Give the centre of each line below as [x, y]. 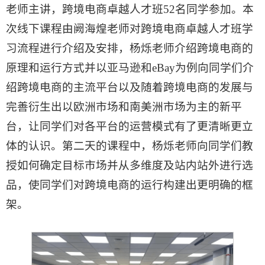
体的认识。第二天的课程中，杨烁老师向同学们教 [130, 146]
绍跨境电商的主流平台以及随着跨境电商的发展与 [130, 87]
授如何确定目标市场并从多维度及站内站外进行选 [130, 165]
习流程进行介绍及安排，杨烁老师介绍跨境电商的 [130, 48]
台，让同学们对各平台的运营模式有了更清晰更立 [130, 126]
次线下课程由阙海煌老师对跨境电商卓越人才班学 [130, 28]
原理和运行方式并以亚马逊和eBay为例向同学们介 [130, 67]
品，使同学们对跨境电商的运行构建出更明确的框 [130, 185]
